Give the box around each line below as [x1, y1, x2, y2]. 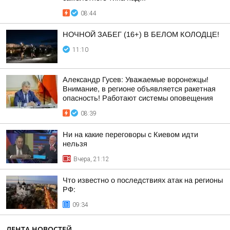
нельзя [63, 140, 87, 148]
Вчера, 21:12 [73, 156, 109, 163]
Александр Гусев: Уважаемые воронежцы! [63, 75, 208, 84]
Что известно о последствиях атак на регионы [63, 176, 223, 184]
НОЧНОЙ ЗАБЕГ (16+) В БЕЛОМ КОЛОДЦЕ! [63, 30, 219, 39]
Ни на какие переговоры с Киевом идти [63, 130, 198, 139]
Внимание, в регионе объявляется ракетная [63, 85, 216, 93]
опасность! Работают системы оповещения [63, 94, 213, 102]
